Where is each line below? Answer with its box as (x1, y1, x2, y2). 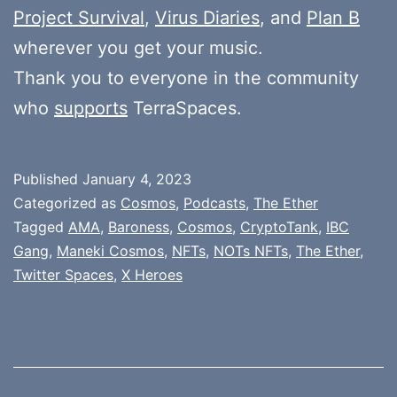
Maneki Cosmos (57, 241, 164, 260)
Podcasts (183, 193, 245, 212)
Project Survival (13, 6, 144, 28)
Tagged (13, 217, 68, 236)
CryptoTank (240, 217, 318, 236)
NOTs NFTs (214, 241, 288, 260)
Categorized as (13, 193, 121, 212)
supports (54, 97, 128, 119)
